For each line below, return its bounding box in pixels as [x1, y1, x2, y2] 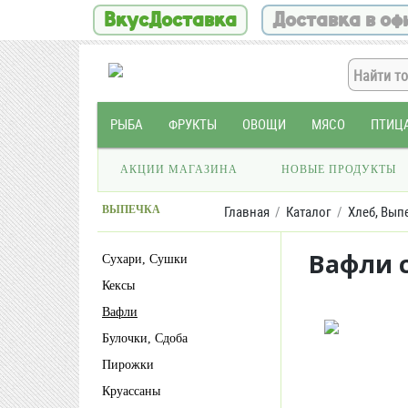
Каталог [286, 203, 331, 220]
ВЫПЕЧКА [102, 203, 160, 216]
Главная [224, 203, 270, 220]
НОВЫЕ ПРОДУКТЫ [281, 163, 396, 176]
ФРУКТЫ [168, 116, 217, 133]
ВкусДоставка [104, 5, 237, 35]
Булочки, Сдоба [109, 331, 188, 345]
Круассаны [110, 384, 160, 398]
